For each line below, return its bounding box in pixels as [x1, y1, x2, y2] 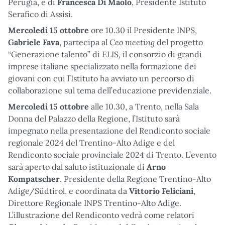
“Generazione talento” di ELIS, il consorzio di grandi [8, 49, 202, 59]
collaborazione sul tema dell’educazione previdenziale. [8, 85, 211, 95]
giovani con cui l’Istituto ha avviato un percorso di [8, 73, 194, 83]
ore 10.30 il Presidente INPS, [89, 25, 197, 35]
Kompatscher [8, 173, 60, 184]
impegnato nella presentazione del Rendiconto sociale [8, 125, 210, 136]
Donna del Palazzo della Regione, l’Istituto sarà [8, 113, 180, 124]
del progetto [155, 37, 203, 47]
